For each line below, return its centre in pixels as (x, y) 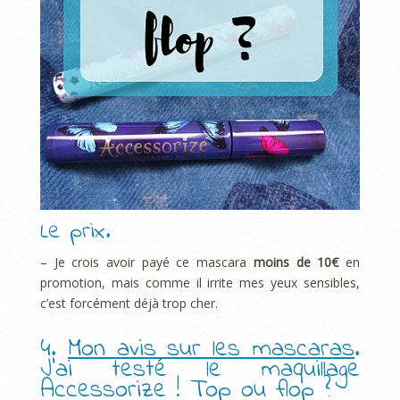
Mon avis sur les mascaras (211, 350)
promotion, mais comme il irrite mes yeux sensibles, (200, 283)
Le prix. (75, 233)
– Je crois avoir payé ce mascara (147, 262)
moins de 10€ (296, 262)
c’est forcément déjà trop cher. (129, 304)
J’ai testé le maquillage (200, 371)
